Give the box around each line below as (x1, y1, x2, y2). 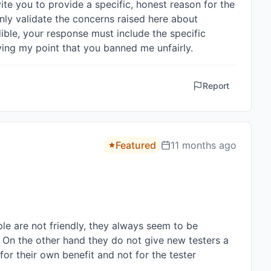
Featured (116, 139, 156, 151)
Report (203, 80, 229, 91)
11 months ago (171, 139, 237, 151)
